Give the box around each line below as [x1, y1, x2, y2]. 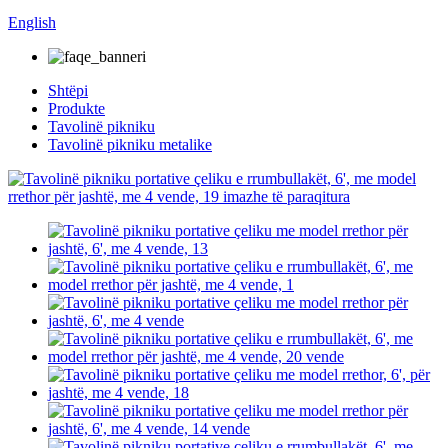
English [8, 14, 56, 31]
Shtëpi [48, 82, 88, 99]
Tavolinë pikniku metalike [48, 136, 212, 153]
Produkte [48, 100, 105, 117]
